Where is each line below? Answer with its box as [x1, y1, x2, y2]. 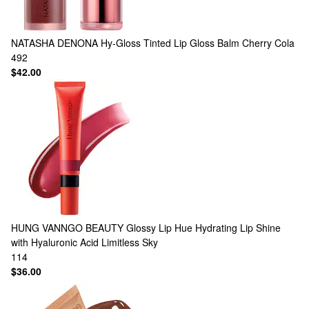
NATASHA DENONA [11, 36, 98, 50]
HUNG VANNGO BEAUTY [11, 221, 123, 235]
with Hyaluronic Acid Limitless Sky [11, 235, 158, 249]
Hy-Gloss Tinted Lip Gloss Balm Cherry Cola [101, 36, 295, 50]
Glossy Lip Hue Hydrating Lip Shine [126, 221, 281, 235]
